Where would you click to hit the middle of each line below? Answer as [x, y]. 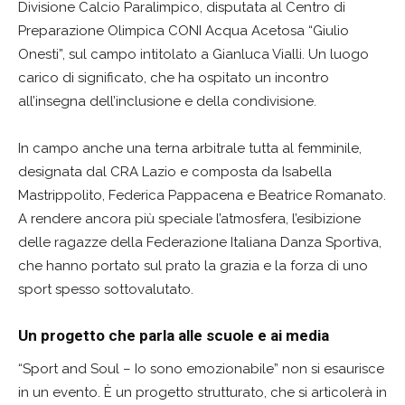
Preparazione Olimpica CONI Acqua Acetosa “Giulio [184, 30]
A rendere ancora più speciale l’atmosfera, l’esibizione [189, 218]
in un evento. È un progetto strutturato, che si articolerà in [202, 392]
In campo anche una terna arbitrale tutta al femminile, [190, 148]
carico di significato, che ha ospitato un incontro [174, 77]
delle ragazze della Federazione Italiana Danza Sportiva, [200, 242]
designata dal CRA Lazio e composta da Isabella [175, 171]
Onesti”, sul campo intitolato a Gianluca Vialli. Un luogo [193, 54]
